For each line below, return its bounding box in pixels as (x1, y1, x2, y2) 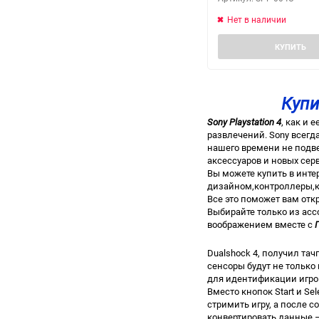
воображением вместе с (207, 218, 315, 231)
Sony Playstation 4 (207, 115, 281, 128)
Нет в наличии (227, 14, 286, 25)
